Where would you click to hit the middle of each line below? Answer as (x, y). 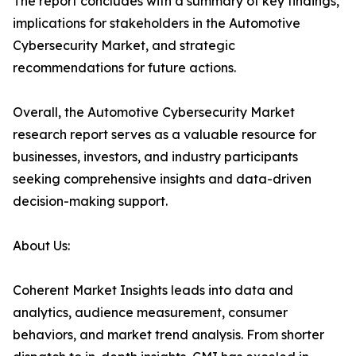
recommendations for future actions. (124, 68)
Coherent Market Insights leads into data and (153, 290)
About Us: (41, 246)
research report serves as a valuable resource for (164, 135)
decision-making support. (90, 201)
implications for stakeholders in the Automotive (157, 23)
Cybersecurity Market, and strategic (124, 46)
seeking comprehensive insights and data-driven (162, 179)
